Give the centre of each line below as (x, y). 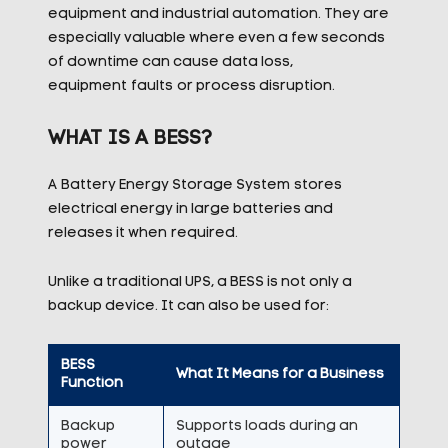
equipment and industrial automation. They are (218, 14)
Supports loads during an (266, 426)
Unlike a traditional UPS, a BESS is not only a (199, 282)
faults (151, 86)
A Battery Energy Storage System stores (194, 185)
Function (91, 383)
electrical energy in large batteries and (190, 209)
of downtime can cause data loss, (170, 62)
